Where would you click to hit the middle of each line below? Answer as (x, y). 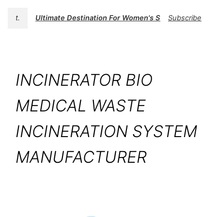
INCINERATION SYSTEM (106, 132)
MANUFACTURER (81, 157)
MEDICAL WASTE (81, 106)
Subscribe (185, 18)
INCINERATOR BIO (84, 80)
